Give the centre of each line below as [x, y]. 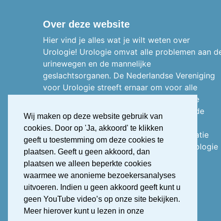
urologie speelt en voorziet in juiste [109, 123]
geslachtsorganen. [78, 75]
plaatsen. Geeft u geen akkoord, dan [87, 152]
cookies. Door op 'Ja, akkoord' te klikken [93, 128]
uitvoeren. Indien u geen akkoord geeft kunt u [102, 187]
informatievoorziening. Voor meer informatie [126, 135]
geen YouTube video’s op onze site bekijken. [102, 199]
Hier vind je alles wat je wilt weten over [116, 40]
